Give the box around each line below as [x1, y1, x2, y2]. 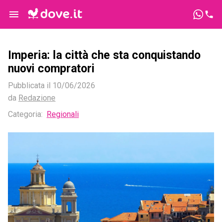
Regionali [47, 110, 79, 119]
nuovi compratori [8, 62, 95, 76]
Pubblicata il [8, 81, 53, 91]
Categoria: [8, 110, 43, 119]
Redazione [18, 93, 55, 103]
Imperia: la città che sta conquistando [8, 49, 201, 62]
